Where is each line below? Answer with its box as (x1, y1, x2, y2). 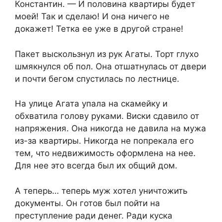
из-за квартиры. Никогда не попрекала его (15, 136, 194, 146)
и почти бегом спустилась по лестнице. (15, 73, 179, 84)
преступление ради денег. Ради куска (15, 210, 172, 221)
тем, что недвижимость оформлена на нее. (15, 148, 196, 159)
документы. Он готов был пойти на (15, 198, 160, 208)
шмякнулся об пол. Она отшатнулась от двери (15, 61, 206, 71)
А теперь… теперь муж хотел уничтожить (15, 185, 187, 196)
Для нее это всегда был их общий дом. (15, 161, 177, 171)
